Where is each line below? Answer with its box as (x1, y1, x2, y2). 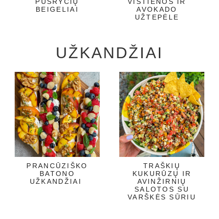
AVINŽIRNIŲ (137, 177, 187, 185)
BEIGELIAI (36, 5, 79, 13)
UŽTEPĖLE (134, 13, 179, 21)
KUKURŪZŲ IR (132, 169, 192, 177)
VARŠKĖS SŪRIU (128, 193, 196, 201)
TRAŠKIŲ (143, 161, 181, 170)
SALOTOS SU (134, 185, 189, 193)
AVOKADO (136, 5, 177, 13)
